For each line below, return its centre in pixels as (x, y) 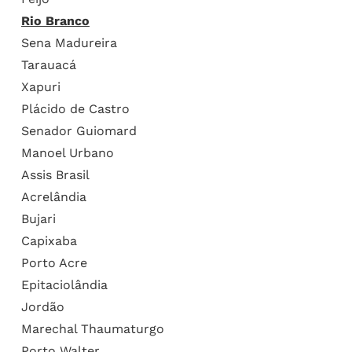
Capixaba (49, 240)
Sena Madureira (69, 42)
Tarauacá (48, 64)
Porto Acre (54, 262)
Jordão (42, 306)
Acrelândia (53, 196)
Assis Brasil (55, 174)
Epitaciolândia (64, 284)
